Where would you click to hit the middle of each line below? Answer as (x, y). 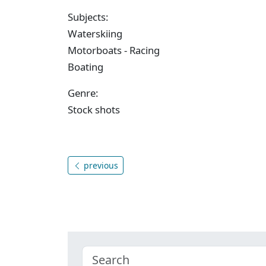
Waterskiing (95, 33)
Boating (85, 66)
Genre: (83, 93)
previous (100, 165)
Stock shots (94, 109)
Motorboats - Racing (114, 50)
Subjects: (88, 17)
